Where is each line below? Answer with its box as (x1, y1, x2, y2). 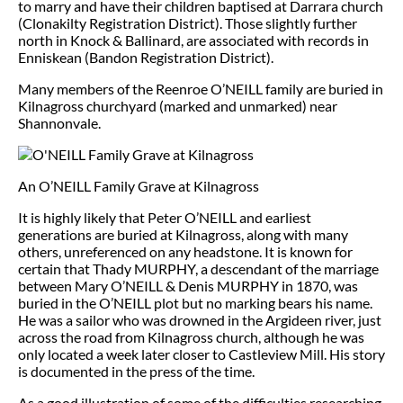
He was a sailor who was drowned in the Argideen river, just (18, 310, 381, 328)
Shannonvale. (18, 113, 101, 131)
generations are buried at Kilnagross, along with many (18, 225, 348, 243)
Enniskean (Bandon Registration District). (18, 48, 273, 66)
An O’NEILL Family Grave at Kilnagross (18, 176, 259, 194)
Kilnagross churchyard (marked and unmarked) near (18, 96, 337, 114)
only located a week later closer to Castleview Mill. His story (18, 345, 385, 363)
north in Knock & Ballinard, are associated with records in (18, 31, 369, 49)
